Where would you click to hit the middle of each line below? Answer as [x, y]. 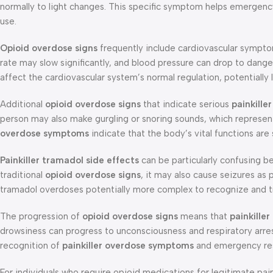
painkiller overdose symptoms [128, 245]
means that [204, 216]
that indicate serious [186, 104]
